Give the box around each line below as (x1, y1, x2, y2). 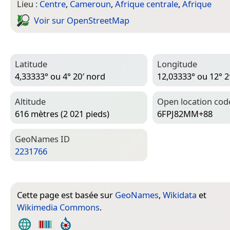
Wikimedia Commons (17, 201, 100, 213)
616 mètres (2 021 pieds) (15, 108, 109, 120)
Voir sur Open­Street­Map (34, 14, 129, 27)
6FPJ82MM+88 (157, 108, 213, 120)
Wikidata (163, 188, 197, 201)
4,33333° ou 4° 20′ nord (15, 70, 105, 83)
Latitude (15, 57, 47, 70)
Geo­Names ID (15, 132, 70, 145)
